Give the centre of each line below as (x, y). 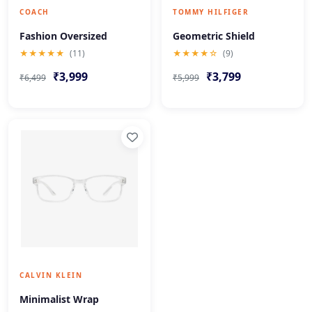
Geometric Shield (214, 36)
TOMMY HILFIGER (211, 12)
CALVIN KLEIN (51, 275)
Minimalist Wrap (59, 299)
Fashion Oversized (63, 36)
